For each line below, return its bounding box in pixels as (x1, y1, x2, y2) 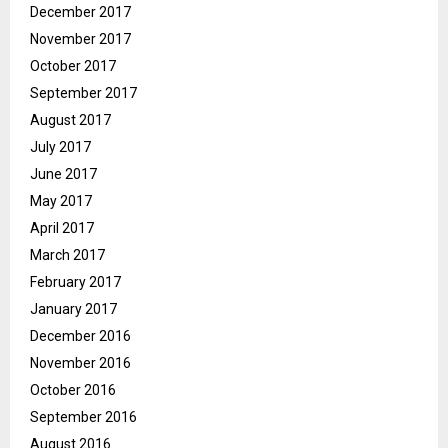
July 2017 (30, 139, 91, 156)
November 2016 (30, 355, 131, 372)
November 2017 (30, 31, 131, 48)
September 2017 (30, 85, 137, 102)
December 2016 (30, 328, 131, 345)
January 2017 (30, 301, 117, 318)
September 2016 (30, 409, 137, 426)
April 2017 (30, 220, 94, 237)
